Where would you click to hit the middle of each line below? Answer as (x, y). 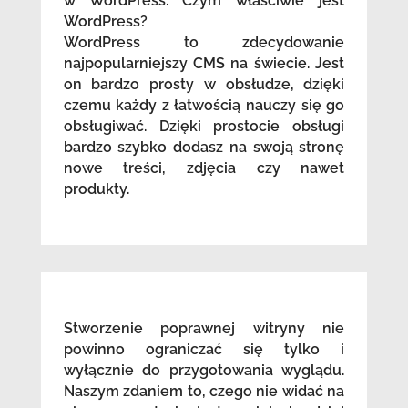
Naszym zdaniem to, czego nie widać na (204, 392)
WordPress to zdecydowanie (204, 43)
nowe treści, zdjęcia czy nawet (204, 168)
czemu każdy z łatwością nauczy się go (204, 106)
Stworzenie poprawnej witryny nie (204, 329)
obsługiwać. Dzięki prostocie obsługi (204, 127)
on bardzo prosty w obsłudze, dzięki (204, 85)
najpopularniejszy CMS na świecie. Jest (204, 64)
